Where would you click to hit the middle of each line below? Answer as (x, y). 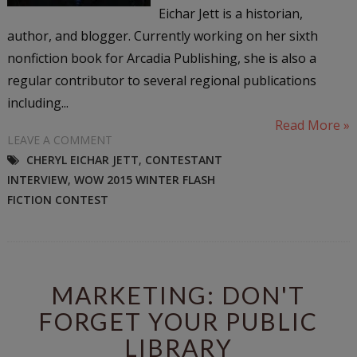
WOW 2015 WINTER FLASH (144, 179)
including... (37, 102)
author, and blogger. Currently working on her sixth (162, 35)
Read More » (313, 125)
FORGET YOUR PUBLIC (178, 321)
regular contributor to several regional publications (161, 80)
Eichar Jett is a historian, (230, 13)
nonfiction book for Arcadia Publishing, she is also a (161, 58)
